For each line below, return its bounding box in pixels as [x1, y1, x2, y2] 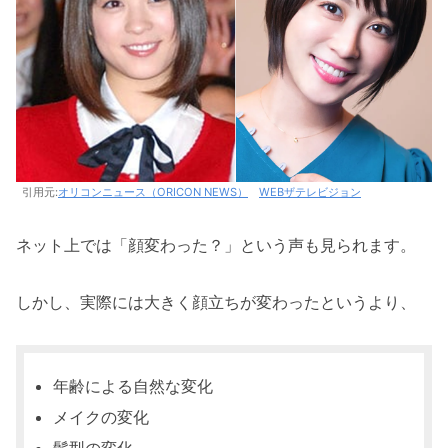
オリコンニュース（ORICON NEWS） [58, 185, 248, 200]
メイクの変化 [53, 407, 150, 427]
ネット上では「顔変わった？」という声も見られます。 [16, 235, 416, 256]
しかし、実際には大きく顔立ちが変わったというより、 [16, 291, 416, 312]
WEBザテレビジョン [259, 185, 361, 200]
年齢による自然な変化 [53, 375, 214, 396]
